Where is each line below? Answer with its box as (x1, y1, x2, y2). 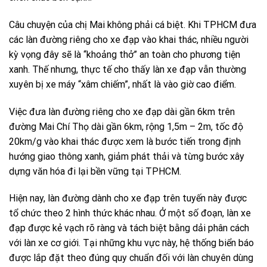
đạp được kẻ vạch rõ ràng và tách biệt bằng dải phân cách (9, 222, 249, 234)
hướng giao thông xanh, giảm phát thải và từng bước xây (9, 150, 244, 162)
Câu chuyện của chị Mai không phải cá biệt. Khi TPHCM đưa (9, 18, 256, 30)
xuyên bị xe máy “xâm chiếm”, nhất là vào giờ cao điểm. (9, 78, 236, 90)
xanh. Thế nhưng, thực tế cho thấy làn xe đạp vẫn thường (9, 63, 246, 75)
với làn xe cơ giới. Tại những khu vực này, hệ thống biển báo (9, 237, 254, 249)
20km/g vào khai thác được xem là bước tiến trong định (9, 135, 241, 147)
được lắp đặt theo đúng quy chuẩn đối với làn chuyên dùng (9, 252, 253, 264)
